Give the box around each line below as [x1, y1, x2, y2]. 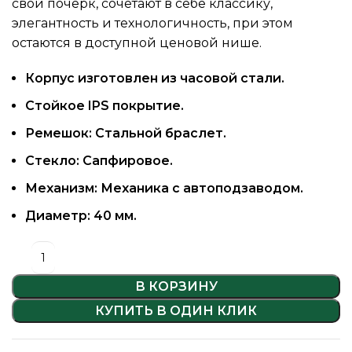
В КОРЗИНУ [134, 278, 218, 294]
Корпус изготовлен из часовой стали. [25, 70, 284, 86]
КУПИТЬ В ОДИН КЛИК [95, 302, 257, 318]
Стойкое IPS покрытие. [25, 97, 184, 113]
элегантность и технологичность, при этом [12, 15, 293, 31]
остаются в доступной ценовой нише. [12, 35, 262, 50]
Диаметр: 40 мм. [25, 207, 137, 223]
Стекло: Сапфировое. [25, 152, 173, 168]
